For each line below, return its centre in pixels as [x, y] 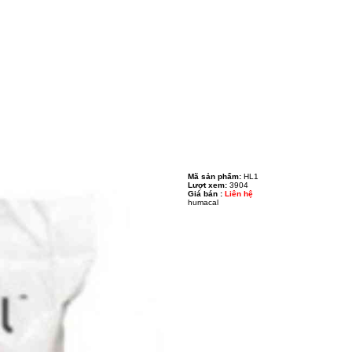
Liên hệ [239, 194]
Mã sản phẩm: [216, 176]
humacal [203, 202]
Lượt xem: [209, 185]
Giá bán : [205, 194]
